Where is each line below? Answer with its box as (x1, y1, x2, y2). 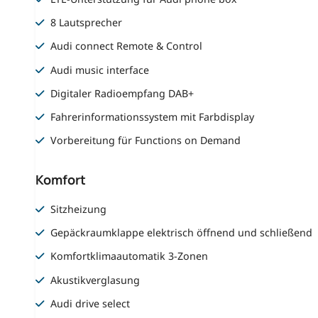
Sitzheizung (50, 202, 107, 216)
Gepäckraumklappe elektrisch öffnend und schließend (50, 226, 313, 240)
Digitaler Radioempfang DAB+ (50, 86, 194, 100)
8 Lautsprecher (50, 16, 123, 30)
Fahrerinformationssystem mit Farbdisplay (50, 109, 255, 124)
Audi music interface (50, 62, 150, 77)
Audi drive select (50, 296, 131, 310)
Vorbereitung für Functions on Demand (50, 133, 241, 148)
